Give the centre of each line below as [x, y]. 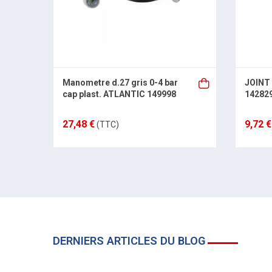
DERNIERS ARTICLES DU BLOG [129, 241]
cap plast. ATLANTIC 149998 [119, 94]
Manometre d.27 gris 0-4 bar [120, 83]
